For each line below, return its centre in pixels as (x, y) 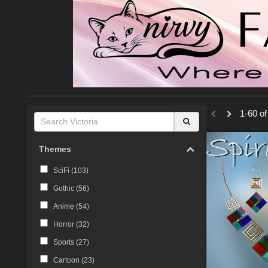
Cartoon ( (68, 261)
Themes (55, 149)
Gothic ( (66, 189)
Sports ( (66, 243)
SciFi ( (63, 171)
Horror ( (66, 225)
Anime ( (66, 207)
